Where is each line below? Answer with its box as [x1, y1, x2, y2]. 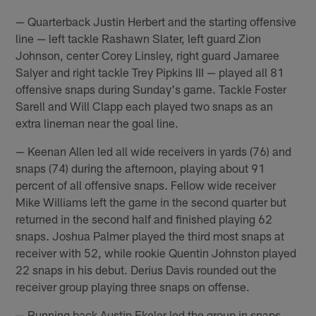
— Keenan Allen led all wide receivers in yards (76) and [16, 143, 292, 158]
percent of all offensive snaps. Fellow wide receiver [16, 177, 276, 192]
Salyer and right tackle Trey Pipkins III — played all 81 [16, 64, 285, 79]
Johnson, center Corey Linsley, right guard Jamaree [16, 47, 280, 62]
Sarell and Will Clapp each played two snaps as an [16, 98, 274, 113]
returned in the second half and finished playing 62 [16, 211, 273, 226]
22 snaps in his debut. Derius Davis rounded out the [16, 262, 277, 276]
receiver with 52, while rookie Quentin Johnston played [16, 245, 297, 260]
